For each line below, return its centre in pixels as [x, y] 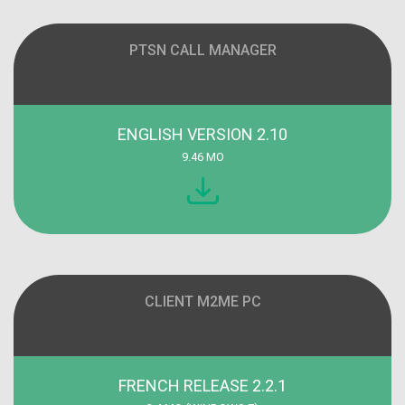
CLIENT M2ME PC [202, 302]
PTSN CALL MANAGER [202, 51]
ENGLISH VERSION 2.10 [202, 135]
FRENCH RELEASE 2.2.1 [202, 386]
